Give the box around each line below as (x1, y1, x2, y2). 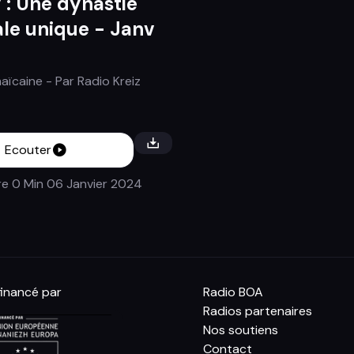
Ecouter (4, 141, 51, 159)
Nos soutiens (203, 322, 279, 339)
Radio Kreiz (77, 73, 141, 90)
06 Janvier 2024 (43, 175, 142, 193)
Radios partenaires (203, 303, 313, 320)
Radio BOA (203, 284, 264, 301)
